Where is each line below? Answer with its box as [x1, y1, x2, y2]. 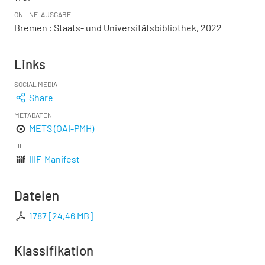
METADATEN [14, 111, 52, 119]
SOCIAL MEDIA [14, 80, 57, 89]
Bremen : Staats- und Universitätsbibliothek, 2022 [14, 22, 222, 34]
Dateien [14, 188, 59, 203]
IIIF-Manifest [29, 153, 80, 165]
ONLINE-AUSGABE [14, 10, 71, 19]
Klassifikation [14, 243, 93, 258]
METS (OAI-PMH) [29, 122, 95, 134]
